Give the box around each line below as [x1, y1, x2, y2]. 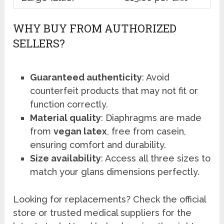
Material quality [30, 112, 101, 123]
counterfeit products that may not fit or [30, 85, 198, 96]
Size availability [30, 153, 101, 164]
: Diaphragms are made [101, 112, 202, 123]
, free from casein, [107, 126, 186, 137]
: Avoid [142, 72, 170, 83]
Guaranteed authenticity [30, 72, 142, 83]
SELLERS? [13, 36, 65, 51]
